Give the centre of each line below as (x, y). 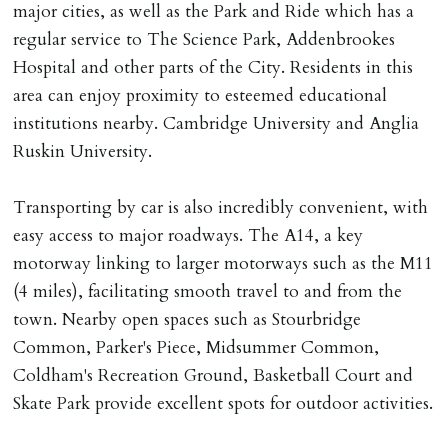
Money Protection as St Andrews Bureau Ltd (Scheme (215, 137)
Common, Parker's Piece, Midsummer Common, (196, 347)
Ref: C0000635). (73, 165)
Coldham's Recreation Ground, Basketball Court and (213, 375)
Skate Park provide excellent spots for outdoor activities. (223, 403)
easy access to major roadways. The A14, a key (188, 235)
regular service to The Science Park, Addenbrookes (204, 39)
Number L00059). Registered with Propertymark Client (221, 109)
